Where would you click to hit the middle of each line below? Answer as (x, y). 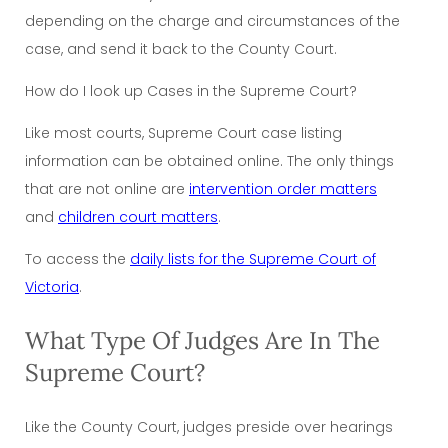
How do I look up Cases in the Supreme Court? (191, 90)
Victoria (52, 286)
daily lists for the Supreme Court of (253, 258)
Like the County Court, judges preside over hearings (209, 426)
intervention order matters (283, 188)
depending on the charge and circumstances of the (212, 20)
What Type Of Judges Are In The (202, 340)
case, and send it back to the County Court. (181, 48)
